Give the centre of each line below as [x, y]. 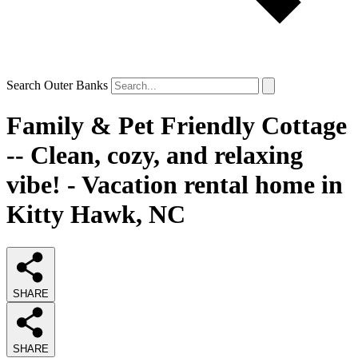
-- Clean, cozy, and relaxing [155, 155]
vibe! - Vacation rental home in [175, 185]
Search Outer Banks [57, 85]
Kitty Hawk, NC [96, 215]
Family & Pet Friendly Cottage [177, 126]
